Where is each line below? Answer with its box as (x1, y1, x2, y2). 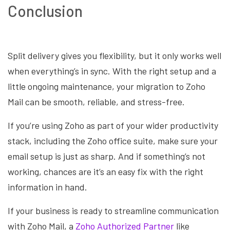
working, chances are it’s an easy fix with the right (8, 166, 203, 178)
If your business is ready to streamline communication (8, 205, 219, 217)
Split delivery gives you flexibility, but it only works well (8, 50, 221, 62)
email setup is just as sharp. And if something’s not (8, 150, 205, 162)
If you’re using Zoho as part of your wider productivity (8, 120, 218, 131)
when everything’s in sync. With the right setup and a (8, 65, 216, 77)
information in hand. (8, 181, 87, 193)
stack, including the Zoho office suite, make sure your (8, 135, 218, 147)
